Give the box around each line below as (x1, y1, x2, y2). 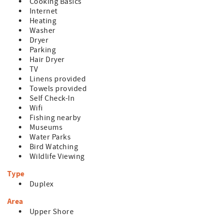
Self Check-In (30, 93, 75, 103)
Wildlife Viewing (30, 152, 85, 161)
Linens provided (30, 74, 86, 84)
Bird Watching (30, 142, 78, 152)
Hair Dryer (30, 55, 65, 64)
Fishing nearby (30, 113, 81, 123)
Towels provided (30, 84, 87, 93)
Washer (30, 26, 56, 35)
